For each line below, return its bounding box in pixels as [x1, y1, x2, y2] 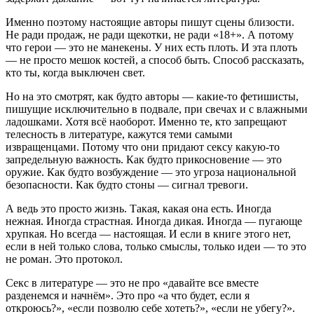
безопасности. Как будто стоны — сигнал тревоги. [6, 179, 248, 191]
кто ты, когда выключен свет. [6, 67, 145, 78]
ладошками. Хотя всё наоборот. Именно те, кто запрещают [6, 116, 287, 128]
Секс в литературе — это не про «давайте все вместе [6, 277, 259, 289]
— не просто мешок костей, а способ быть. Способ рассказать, [6, 54, 304, 66]
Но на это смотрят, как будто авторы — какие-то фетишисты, [6, 90, 299, 102]
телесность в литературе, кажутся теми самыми [6, 128, 233, 140]
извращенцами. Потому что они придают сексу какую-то [6, 141, 280, 153]
